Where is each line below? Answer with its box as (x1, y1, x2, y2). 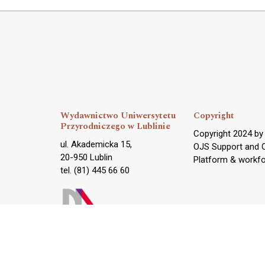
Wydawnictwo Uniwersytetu (60, 108, 176, 122)
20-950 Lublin (60, 151, 112, 163)
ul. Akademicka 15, (60, 138, 132, 150)
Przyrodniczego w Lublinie (60, 119, 170, 133)
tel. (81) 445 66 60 (60, 164, 130, 176)
